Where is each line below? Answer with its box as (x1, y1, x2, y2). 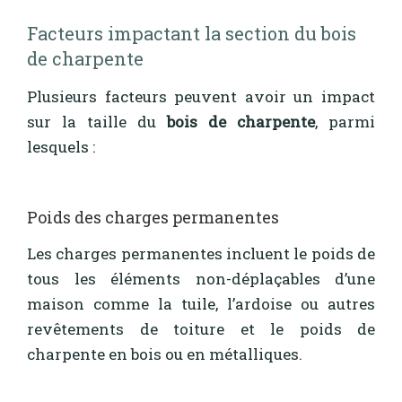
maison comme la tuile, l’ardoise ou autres (27, 293, 375, 314)
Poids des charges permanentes (27, 206, 279, 229)
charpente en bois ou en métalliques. (27, 343, 302, 364)
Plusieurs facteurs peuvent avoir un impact (27, 85, 375, 107)
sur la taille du (27, 110, 167, 132)
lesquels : (27, 135, 95, 157)
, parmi (315, 110, 375, 132)
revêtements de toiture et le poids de (27, 318, 375, 339)
